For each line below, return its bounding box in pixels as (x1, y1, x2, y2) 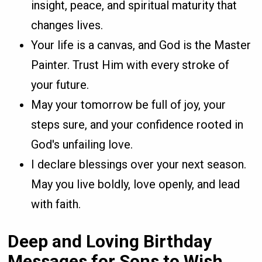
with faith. (31, 197, 81, 212)
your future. (31, 78, 89, 92)
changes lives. (31, 18, 104, 33)
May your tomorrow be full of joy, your (31, 98, 226, 112)
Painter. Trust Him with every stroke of (31, 58, 230, 73)
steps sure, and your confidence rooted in (31, 118, 244, 132)
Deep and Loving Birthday (8, 231, 212, 252)
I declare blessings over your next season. (31, 157, 247, 172)
